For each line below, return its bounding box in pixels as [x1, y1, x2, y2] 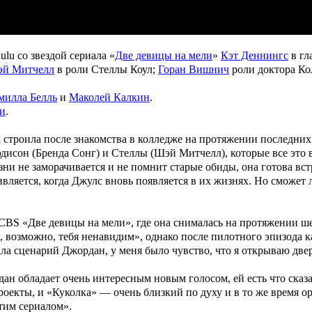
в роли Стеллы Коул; [54, 63, 158, 76]
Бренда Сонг [36, 147, 96, 159]
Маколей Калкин [69, 91, 150, 104]
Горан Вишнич [158, 63, 229, 76]
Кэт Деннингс [221, 49, 288, 62]
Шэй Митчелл [154, 147, 221, 159]
